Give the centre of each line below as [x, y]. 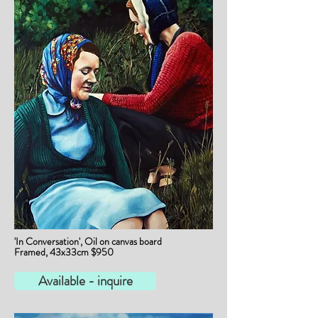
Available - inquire [85, 281]
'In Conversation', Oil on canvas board [88, 241]
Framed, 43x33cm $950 [64, 252]
